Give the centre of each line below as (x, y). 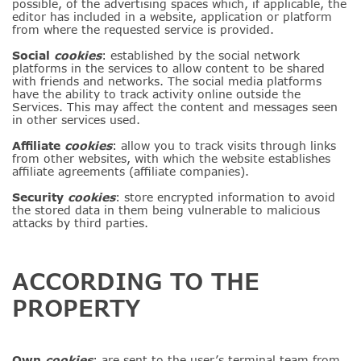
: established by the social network (201, 55)
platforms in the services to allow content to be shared (168, 68)
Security (40, 197)
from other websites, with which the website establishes (171, 158)
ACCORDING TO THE (136, 281)
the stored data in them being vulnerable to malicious (166, 210)
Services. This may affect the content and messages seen (175, 107)
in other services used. (76, 120)
